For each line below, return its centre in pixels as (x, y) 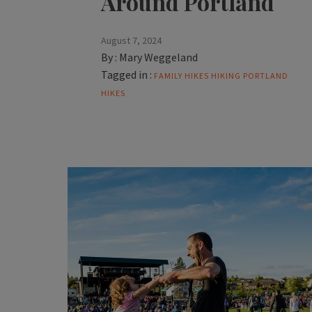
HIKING (226, 75)
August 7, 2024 (132, 40)
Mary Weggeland (159, 57)
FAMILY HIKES (182, 75)
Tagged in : (127, 74)
